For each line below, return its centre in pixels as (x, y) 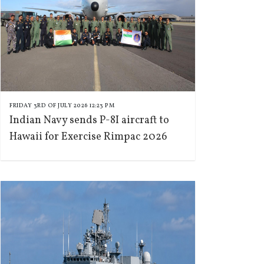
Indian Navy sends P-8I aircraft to (89, 121)
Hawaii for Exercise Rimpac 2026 (88, 137)
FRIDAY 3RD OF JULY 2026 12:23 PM (62, 105)
